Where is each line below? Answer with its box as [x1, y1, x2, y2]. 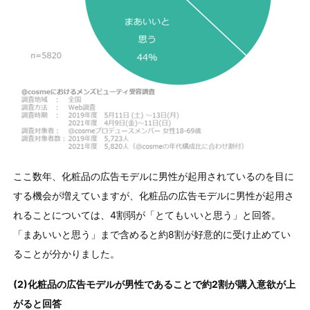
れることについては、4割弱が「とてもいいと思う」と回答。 [12, 208, 281, 221]
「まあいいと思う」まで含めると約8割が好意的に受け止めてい [12, 228, 291, 240]
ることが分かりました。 [12, 247, 120, 259]
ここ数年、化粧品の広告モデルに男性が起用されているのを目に [12, 170, 294, 182]
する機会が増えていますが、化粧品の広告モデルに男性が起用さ [12, 189, 294, 201]
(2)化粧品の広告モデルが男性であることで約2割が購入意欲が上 [12, 277, 295, 290]
